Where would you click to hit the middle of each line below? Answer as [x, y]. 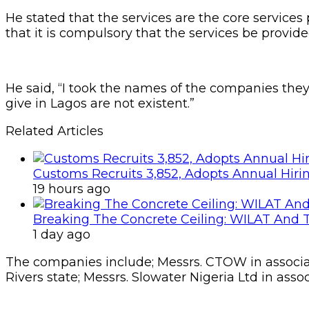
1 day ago [62, 234]
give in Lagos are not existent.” [100, 103]
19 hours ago [72, 189]
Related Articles [54, 131]
